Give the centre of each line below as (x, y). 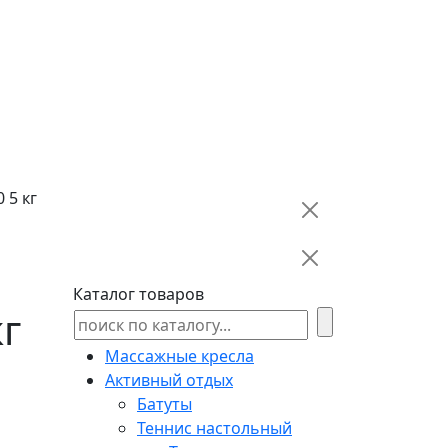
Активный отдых (169, 379)
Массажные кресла (179, 355)
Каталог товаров (138, 293)
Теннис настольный (214, 427)
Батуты (164, 403)
